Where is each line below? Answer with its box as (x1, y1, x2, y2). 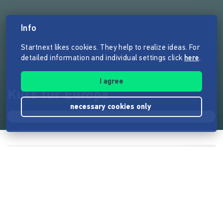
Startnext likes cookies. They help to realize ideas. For (21, 44, 200, 52)
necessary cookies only (70, 104, 153, 111)
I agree (100, 78, 123, 86)
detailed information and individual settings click (21, 55, 184, 62)
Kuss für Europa (7, 88, 108, 103)
